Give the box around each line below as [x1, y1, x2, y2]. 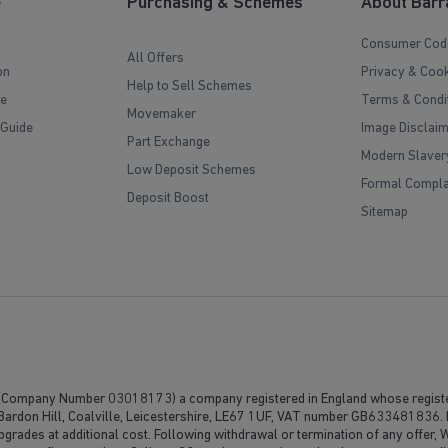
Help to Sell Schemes [127, 79, 253, 95]
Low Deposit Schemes [127, 163, 257, 179]
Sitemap [360, 205, 408, 221]
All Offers [127, 51, 185, 67]
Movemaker [127, 107, 197, 123]
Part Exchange [127, 135, 211, 151]
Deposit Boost [127, 191, 210, 207]
